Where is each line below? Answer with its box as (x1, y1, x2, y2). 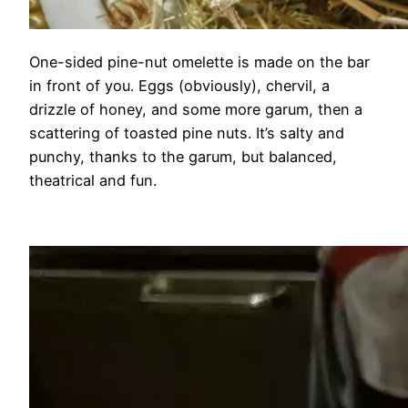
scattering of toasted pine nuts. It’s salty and (29, 124, 344, 143)
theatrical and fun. (29, 171, 157, 190)
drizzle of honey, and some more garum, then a (29, 100, 362, 119)
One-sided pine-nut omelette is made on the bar (29, 53, 370, 72)
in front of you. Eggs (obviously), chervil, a (29, 76, 330, 96)
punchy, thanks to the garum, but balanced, (29, 148, 337, 167)
